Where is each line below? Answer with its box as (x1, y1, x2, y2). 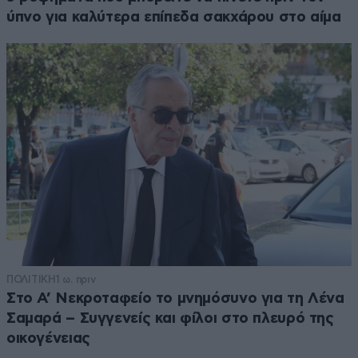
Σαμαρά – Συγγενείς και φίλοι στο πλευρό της (6, 310, 334, 326)
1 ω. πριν (55, 272, 96, 285)
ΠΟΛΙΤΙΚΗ (6, 272, 56, 285)
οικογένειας (6, 330, 90, 346)
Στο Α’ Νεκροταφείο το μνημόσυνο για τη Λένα (6, 290, 344, 306)
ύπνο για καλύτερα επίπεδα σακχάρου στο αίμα (6, 10, 341, 26)
